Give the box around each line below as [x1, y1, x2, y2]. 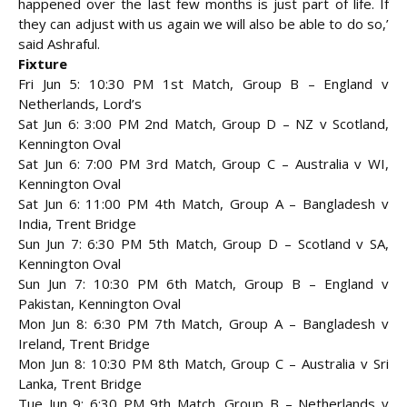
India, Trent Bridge [18, 214, 136, 233]
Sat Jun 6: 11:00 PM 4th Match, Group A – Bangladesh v [18, 194, 389, 213]
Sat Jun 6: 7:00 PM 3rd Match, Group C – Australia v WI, [18, 154, 389, 174]
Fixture [18, 55, 67, 74]
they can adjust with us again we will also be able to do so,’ [18, 15, 389, 34]
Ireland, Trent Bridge [18, 334, 150, 353]
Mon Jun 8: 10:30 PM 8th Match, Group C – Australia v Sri [18, 354, 389, 373]
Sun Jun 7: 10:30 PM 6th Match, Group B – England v [18, 274, 389, 293]
